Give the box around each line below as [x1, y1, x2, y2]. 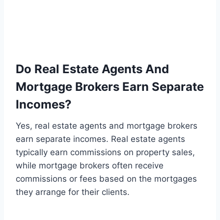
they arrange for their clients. [16, 187, 130, 197]
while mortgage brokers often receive [16, 161, 164, 171]
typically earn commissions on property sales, [16, 147, 195, 158]
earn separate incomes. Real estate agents [16, 134, 185, 144]
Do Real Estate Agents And [16, 62, 169, 77]
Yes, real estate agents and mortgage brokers [16, 121, 197, 131]
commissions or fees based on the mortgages [16, 174, 197, 184]
